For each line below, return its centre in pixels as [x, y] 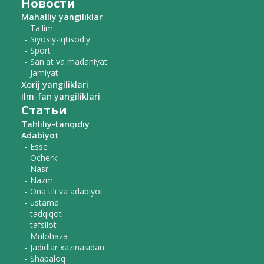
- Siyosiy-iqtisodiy [57, 39]
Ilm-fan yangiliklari [61, 96]
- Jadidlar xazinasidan [65, 247]
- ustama [42, 203]
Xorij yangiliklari [55, 85]
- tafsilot [41, 225]
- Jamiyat [42, 73]
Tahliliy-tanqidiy [55, 124]
